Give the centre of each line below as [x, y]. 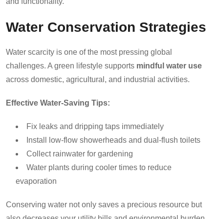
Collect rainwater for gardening [80, 153]
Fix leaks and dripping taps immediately [95, 126]
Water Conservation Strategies [106, 27]
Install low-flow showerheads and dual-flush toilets [113, 140]
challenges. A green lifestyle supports [71, 66]
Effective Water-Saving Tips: [58, 103]
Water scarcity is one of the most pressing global [89, 52]
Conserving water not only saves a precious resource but [104, 204]
